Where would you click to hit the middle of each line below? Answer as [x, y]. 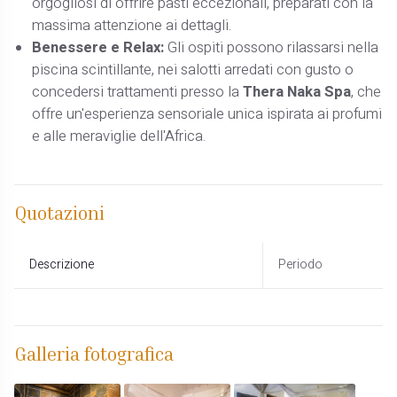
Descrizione [61, 265]
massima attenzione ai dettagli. [132, 26]
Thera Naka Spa [297, 93]
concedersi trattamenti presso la [138, 93]
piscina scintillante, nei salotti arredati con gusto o [193, 70]
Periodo [300, 265]
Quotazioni [60, 214]
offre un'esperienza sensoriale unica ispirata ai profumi [207, 115]
